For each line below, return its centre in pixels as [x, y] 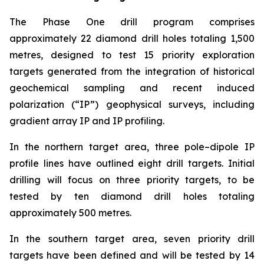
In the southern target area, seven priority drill [132, 239]
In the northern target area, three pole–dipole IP [132, 147]
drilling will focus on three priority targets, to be [132, 180]
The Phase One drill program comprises [132, 22]
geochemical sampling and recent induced [132, 88]
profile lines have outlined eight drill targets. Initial [132, 163]
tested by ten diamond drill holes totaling [132, 196]
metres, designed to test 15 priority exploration [132, 55]
